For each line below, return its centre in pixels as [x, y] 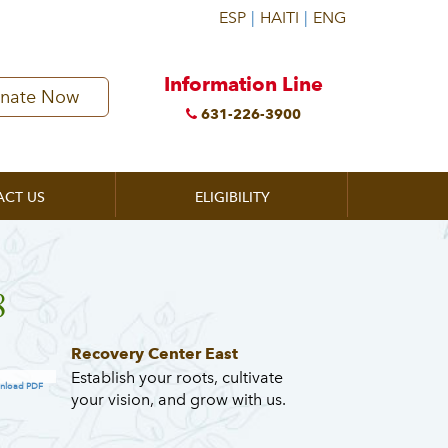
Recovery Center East [154, 353]
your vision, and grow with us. [178, 399]
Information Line [244, 84]
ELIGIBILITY [232, 197]
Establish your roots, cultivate [176, 377]
